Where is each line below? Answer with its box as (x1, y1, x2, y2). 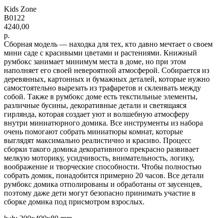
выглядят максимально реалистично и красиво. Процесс (4, 136, 191, 145)
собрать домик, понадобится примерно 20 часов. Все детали (4, 171, 204, 180)
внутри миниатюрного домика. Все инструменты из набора (4, 118, 203, 127)
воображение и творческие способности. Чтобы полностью (4, 162, 201, 171)
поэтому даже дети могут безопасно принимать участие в (4, 188, 196, 197)
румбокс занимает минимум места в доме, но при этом (4, 57, 186, 66)
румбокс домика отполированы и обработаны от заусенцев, (4, 180, 202, 188)
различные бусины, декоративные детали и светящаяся (4, 101, 186, 109)
